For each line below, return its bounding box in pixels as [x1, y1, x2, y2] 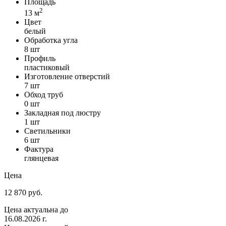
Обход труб [24, 90, 63, 99]
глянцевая [24, 154, 59, 163]
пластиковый [24, 63, 70, 72]
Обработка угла [24, 36, 78, 45]
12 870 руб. [4, 188, 42, 197]
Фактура [24, 145, 53, 154]
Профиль [24, 54, 55, 63]
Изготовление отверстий [24, 72, 110, 81]
